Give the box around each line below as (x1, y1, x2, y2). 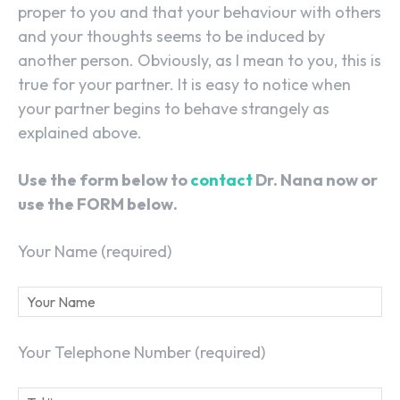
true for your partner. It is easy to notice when (18, 74, 351, 96)
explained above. (18, 122, 142, 144)
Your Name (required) (18, 241, 171, 262)
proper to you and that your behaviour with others (18, 2, 381, 23)
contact (190, 170, 253, 191)
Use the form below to (18, 170, 190, 191)
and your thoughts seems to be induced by (18, 26, 325, 47)
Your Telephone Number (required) (18, 342, 265, 363)
